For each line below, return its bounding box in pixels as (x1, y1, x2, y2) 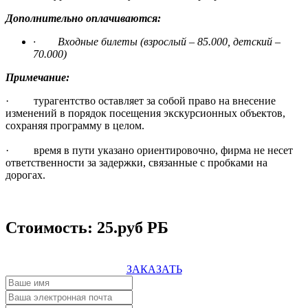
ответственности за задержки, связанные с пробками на (5, 156, 267, 168)
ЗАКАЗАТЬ (126, 263, 182, 275)
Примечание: (5, 71, 69, 83)
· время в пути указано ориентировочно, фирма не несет (5, 144, 293, 156)
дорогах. (5, 168, 45, 181)
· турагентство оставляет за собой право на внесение (5, 94, 276, 107)
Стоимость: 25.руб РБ (5, 218, 168, 236)
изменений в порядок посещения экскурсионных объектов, (5, 107, 285, 119)
